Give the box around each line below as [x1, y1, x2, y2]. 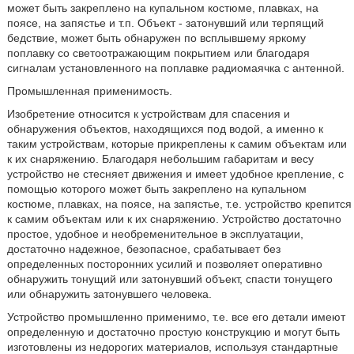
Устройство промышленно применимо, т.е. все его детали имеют [6, 311, 345, 323]
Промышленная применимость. [6, 85, 172, 97]
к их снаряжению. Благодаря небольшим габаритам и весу [6, 153, 314, 165]
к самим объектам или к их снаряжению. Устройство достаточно [6, 213, 341, 225]
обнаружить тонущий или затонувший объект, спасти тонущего [6, 273, 333, 285]
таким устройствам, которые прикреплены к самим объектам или [6, 137, 347, 150]
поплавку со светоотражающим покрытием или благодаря [6, 47, 310, 59]
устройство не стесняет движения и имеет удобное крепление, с [6, 168, 344, 180]
